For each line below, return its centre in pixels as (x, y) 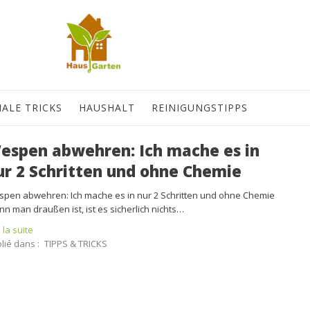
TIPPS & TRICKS (76, 244)
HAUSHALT (107, 108)
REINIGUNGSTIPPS (200, 108)
